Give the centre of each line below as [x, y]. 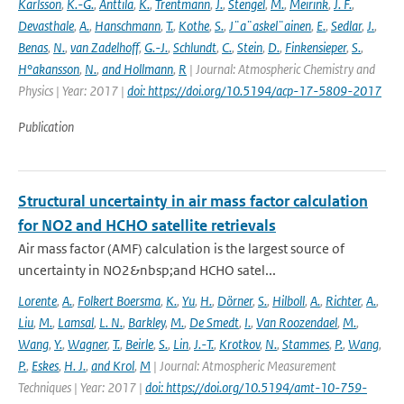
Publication [46, 127]
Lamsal [76, 322]
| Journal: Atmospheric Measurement [243, 366]
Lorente [37, 301]
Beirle [139, 344]
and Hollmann [138, 69]
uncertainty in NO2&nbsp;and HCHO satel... [147, 270]
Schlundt [195, 47]
